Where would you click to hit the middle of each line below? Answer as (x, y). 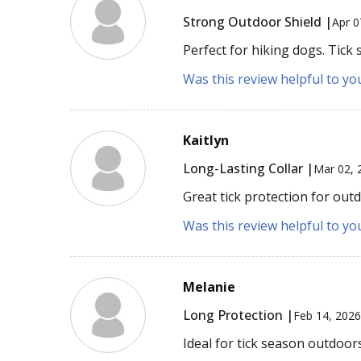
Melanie (210, 287)
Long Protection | (239, 315)
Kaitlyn (206, 141)
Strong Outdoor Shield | (258, 22)
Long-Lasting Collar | (249, 169)
